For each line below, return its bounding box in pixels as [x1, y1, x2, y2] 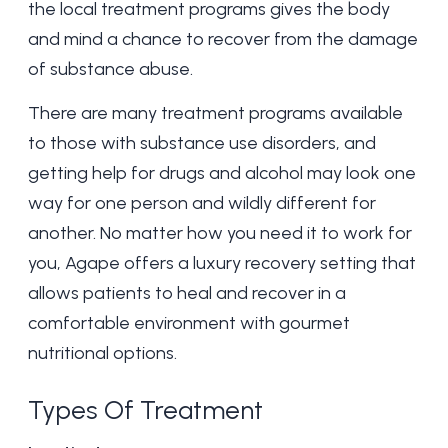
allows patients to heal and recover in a [28, 282, 346, 304]
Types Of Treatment [28, 394, 263, 426]
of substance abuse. [28, 58, 197, 80]
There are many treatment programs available [28, 102, 403, 124]
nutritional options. [28, 342, 181, 364]
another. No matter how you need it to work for [28, 222, 412, 244]
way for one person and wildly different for [28, 192, 376, 214]
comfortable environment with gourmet [28, 312, 350, 334]
